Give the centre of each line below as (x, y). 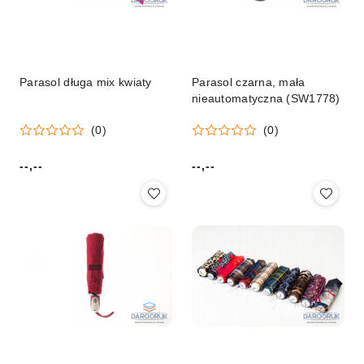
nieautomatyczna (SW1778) (266, 99)
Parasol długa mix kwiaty (86, 82)
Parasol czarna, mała (249, 82)
